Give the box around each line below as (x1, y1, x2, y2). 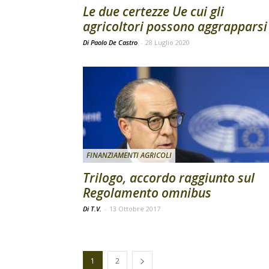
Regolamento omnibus (83, 184, 211, 201)
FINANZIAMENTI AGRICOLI (86, 150, 172, 160)
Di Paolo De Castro (83, 38, 139, 47)
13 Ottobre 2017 (109, 204, 160, 213)
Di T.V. (83, 204, 103, 213)
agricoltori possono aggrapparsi (83, 18, 267, 35)
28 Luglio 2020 (145, 38, 190, 47)
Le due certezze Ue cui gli (83, 3, 224, 20)
